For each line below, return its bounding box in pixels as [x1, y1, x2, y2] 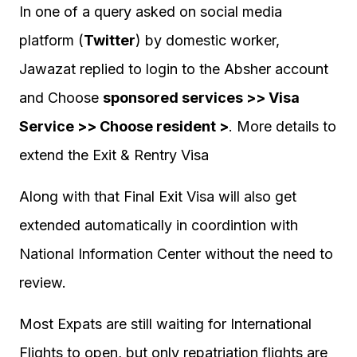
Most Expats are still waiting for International [19, 316, 312, 332]
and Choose [19, 89, 103, 106]
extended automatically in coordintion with [19, 217, 298, 233]
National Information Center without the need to [19, 245, 333, 262]
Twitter [84, 32, 135, 49]
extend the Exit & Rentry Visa [19, 147, 209, 163]
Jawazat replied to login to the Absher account [19, 61, 328, 77]
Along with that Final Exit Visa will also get [19, 188, 296, 205]
